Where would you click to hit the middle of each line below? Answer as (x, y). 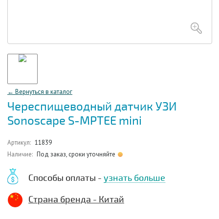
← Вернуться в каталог (40, 92)
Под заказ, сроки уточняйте (76, 154)
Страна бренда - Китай (76, 199)
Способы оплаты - (66, 178)
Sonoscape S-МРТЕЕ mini (75, 121)
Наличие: (20, 154)
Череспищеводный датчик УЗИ (92, 107)
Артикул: (19, 142)
